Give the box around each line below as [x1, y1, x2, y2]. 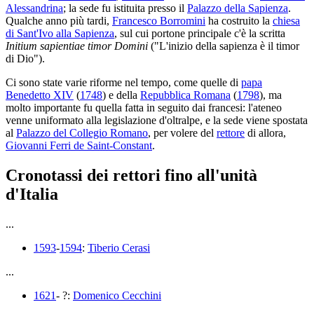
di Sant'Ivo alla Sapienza [6, 27, 114, 40]
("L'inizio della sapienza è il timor [148, 40, 299, 53]
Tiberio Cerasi [88, 242, 150, 254]
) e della [102, 89, 140, 102]
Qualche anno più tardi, [6, 15, 112, 27]
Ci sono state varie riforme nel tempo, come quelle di [6, 76, 241, 89]
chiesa [273, 15, 300, 27]
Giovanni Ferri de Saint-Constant [6, 139, 152, 152]
